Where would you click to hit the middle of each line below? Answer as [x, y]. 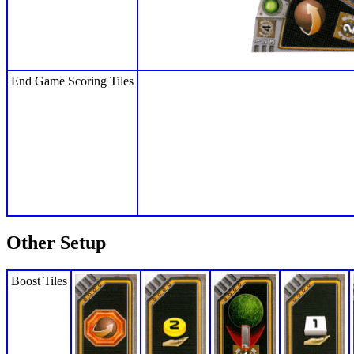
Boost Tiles [39, 281]
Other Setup [56, 243]
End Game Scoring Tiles [72, 81]
